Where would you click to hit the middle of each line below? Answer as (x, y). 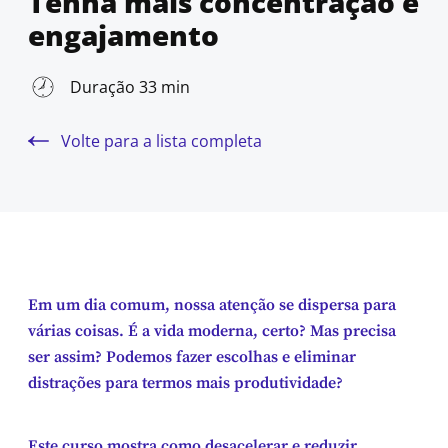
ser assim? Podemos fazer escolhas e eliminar (192, 356)
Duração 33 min (130, 86)
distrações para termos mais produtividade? (185, 382)
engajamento (123, 34)
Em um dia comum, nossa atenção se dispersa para (212, 304)
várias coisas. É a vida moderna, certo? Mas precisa (212, 330)
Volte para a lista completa (161, 140)
